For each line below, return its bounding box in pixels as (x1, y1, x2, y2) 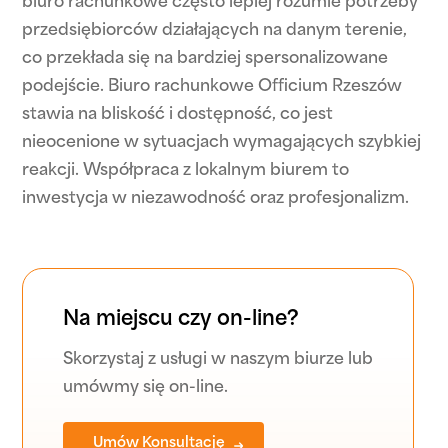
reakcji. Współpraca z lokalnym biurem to (22, 163, 350, 179)
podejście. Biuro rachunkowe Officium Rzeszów (22, 79, 403, 95)
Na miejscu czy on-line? (63, 310, 300, 330)
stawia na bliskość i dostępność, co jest (22, 107, 334, 123)
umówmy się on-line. (63, 380, 229, 396)
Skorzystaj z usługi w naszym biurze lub (63, 352, 374, 368)
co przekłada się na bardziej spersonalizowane (22, 51, 389, 67)
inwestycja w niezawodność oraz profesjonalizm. (22, 191, 410, 207)
